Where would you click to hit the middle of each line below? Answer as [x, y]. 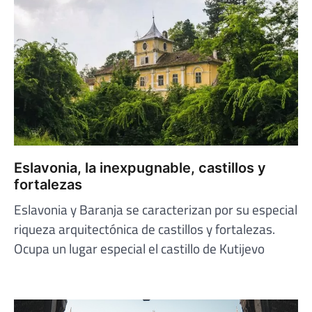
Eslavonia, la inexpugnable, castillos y [140, 168]
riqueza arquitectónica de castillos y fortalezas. [145, 229]
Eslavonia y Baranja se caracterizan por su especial [156, 210]
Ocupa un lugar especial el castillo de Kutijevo [139, 249]
